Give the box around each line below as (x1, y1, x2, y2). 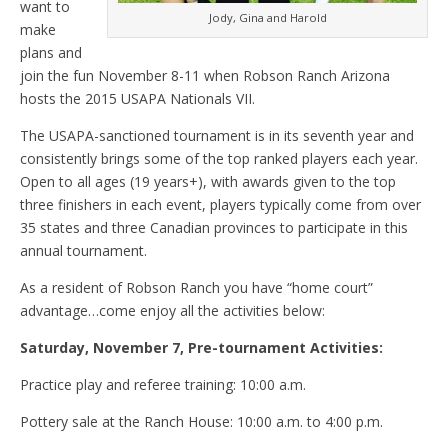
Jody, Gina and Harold (208, 9, 327, 25)
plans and (20, 43, 82, 63)
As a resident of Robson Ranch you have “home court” (20, 278, 373, 298)
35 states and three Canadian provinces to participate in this (20, 218, 408, 238)
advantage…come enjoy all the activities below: (20, 301, 325, 321)
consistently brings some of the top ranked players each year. (20, 149, 418, 169)
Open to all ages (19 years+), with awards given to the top (20, 172, 396, 192)
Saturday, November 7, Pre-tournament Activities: (20, 338, 383, 358)
